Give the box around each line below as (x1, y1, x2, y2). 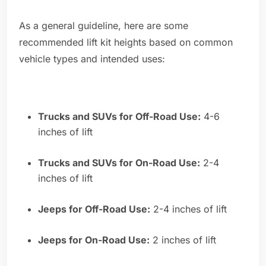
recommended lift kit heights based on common (19, 36, 233, 49)
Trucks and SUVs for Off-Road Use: (38, 110, 201, 123)
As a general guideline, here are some (19, 20, 188, 32)
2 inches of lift (150, 234, 216, 246)
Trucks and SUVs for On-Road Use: (38, 157, 200, 169)
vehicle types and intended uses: (19, 53, 165, 65)
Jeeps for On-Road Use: (38, 234, 150, 246)
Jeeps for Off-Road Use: (38, 203, 150, 216)
